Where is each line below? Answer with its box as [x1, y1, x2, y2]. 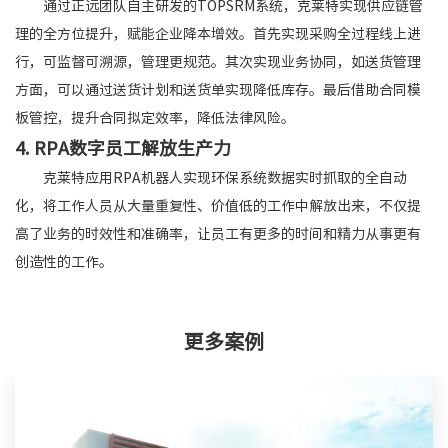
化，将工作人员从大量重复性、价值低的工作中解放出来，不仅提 [15, 199, 421, 213]
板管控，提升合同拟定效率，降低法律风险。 [15, 111, 295, 125]
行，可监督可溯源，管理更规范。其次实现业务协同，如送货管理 [15, 55, 421, 69]
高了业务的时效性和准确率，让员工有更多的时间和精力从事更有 [15, 227, 421, 241]
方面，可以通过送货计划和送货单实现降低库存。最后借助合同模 [15, 83, 421, 97]
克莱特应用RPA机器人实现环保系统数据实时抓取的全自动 [43, 171, 407, 185]
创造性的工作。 [15, 255, 113, 269]
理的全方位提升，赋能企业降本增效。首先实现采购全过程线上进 [15, 27, 421, 41]
